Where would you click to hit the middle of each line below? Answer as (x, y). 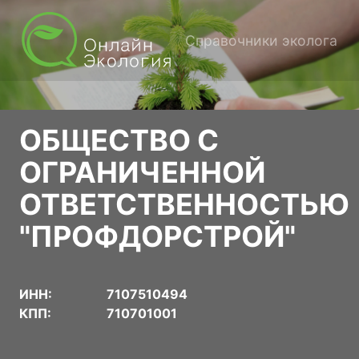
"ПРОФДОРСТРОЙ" (157, 236)
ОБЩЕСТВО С (119, 140)
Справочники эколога (261, 40)
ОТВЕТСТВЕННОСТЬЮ (184, 204)
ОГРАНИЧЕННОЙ (142, 172)
